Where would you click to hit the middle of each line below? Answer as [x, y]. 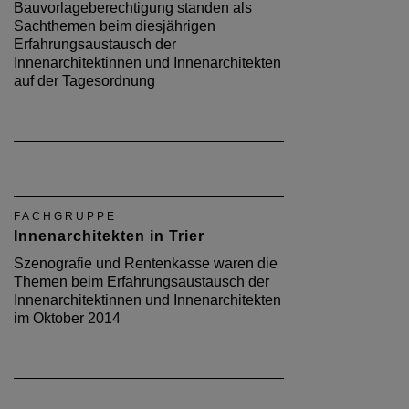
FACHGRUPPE [65, 216]
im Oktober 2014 [67, 318]
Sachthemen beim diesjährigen [115, 26]
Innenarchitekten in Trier [109, 236]
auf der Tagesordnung [84, 80]
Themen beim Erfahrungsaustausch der [142, 281]
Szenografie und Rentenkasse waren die [146, 263]
